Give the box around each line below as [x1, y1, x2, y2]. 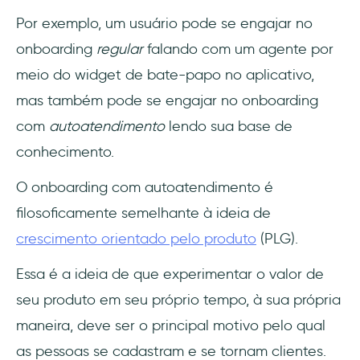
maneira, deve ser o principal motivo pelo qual [16, 317, 325, 335]
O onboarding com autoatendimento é [16, 178, 273, 197]
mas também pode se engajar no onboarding [16, 92, 318, 110]
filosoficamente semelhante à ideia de [16, 204, 271, 223]
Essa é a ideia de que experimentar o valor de [16, 265, 324, 284]
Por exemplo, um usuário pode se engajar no [16, 14, 313, 33]
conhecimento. [16, 143, 118, 162]
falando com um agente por [147, 40, 333, 59]
